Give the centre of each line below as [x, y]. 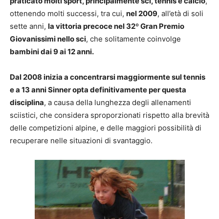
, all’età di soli [180, 13]
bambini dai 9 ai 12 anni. [52, 51]
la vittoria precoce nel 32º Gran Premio [116, 26]
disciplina [27, 102]
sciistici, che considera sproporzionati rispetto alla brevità [109, 115]
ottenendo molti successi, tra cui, [68, 13]
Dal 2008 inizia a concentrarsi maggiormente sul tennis [108, 77]
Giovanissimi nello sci [48, 39]
